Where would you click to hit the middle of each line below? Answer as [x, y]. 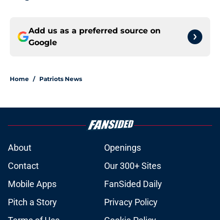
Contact [23, 166]
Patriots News [61, 79]
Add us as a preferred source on [95, 31]
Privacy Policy [131, 202]
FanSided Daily [133, 184]
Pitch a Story [32, 202]
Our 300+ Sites [133, 166]
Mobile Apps [32, 184]
